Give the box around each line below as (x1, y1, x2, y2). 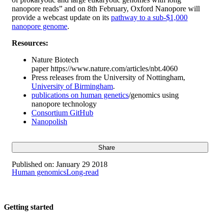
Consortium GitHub (31, 108, 93, 117)
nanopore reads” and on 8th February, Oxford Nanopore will (12, 4, 200, 13)
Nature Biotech (31, 55, 79, 64)
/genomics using (129, 90, 179, 99)
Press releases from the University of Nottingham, (31, 73, 185, 82)
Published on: (12, 160, 54, 169)
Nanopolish (31, 117, 67, 126)
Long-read (66, 168, 99, 177)
